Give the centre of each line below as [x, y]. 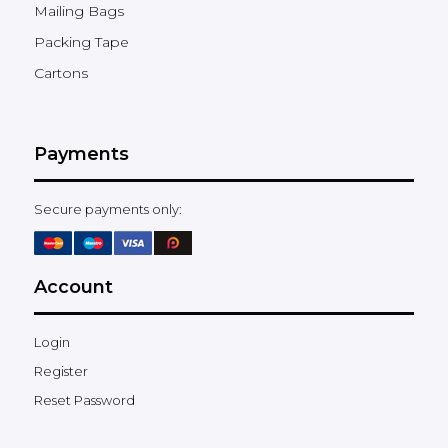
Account [73, 286]
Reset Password [84, 399]
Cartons [61, 72]
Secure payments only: [108, 208]
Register [61, 370]
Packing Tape [81, 41]
